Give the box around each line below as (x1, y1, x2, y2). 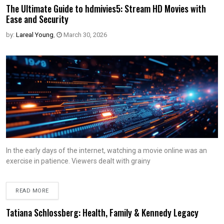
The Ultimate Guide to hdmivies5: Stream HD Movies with (6, 1, 206, 15)
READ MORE (15, 186, 49, 195)
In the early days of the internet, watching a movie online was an (6, 146, 207, 154)
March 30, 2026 (62, 30, 107, 38)
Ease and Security (6, 12, 68, 25)
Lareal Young (16, 30, 53, 38)
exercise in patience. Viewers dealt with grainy (6, 156, 150, 165)
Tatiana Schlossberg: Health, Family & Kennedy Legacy (6, 205, 198, 219)
